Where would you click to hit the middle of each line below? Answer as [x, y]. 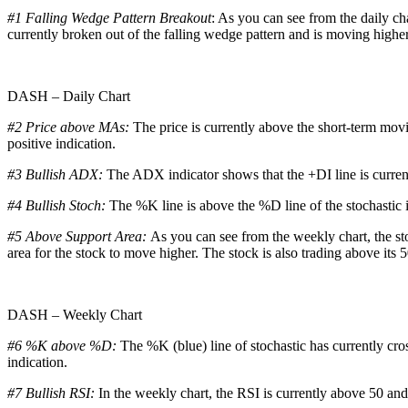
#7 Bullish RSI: [53, 393]
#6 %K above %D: [64, 345]
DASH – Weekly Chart [75, 314]
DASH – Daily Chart [69, 96]
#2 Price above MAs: [70, 127]
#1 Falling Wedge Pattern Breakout [109, 17]
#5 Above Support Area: [79, 236]
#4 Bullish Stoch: [56, 205]
